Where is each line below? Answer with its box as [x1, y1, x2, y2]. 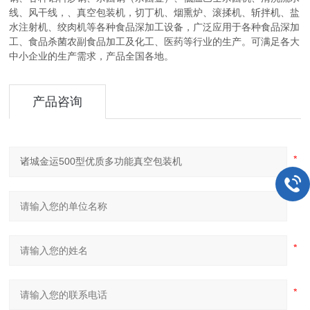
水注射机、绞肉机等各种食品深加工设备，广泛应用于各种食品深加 [9, 22, 300, 33]
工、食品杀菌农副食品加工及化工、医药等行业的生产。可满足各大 [9, 37, 300, 47]
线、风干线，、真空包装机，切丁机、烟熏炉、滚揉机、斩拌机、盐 [9, 8, 300, 18]
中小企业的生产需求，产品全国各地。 [9, 51, 174, 62]
